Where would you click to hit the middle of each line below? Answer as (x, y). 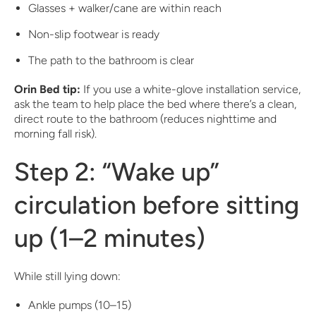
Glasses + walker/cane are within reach (125, 8)
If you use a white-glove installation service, (190, 89)
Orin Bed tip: (47, 89)
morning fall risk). (55, 134)
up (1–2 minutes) (110, 238)
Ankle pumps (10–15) (80, 305)
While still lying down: (67, 276)
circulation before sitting (157, 205)
